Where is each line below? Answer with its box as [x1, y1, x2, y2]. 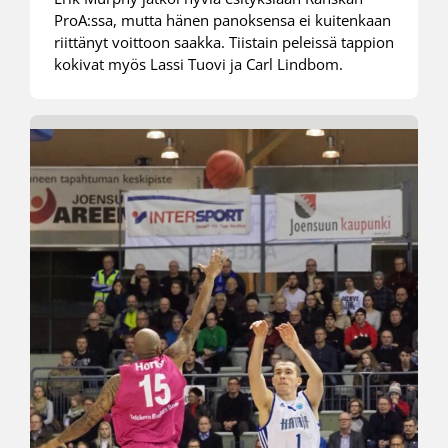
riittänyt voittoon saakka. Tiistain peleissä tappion [53, 31, 394, 52]
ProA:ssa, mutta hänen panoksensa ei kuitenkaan [53, 9, 391, 30]
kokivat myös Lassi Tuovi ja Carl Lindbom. [53, 53, 343, 74]
